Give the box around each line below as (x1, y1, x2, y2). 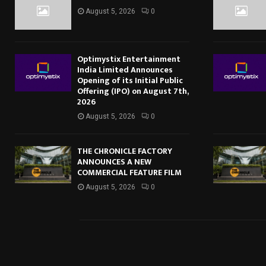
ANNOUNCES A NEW (77, 154, 151, 169)
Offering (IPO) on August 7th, (77, 84, 188, 98)
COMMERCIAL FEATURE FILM (77, 165, 182, 179)
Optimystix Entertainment (77, 52, 180, 66)
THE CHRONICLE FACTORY (77, 144, 172, 158)
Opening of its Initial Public (77, 73, 183, 87)
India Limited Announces (77, 62, 173, 77)
